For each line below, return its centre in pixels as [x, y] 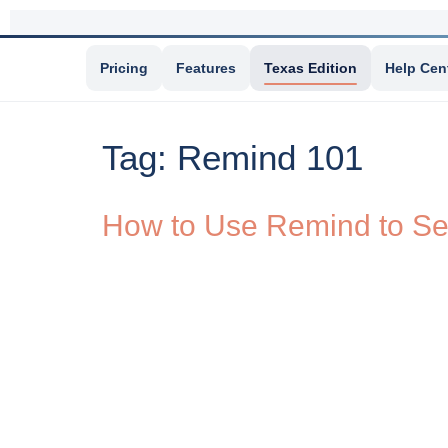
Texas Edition [310, 68]
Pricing [124, 68]
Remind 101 [270, 157]
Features [206, 68]
